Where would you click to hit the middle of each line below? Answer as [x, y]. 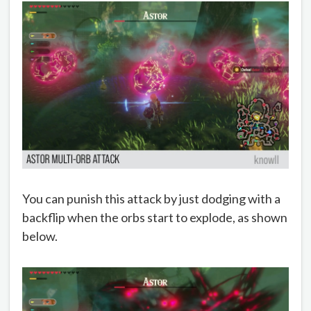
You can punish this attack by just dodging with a [151, 199]
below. [40, 236]
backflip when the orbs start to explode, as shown [155, 218]
